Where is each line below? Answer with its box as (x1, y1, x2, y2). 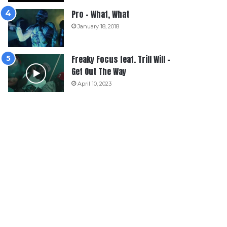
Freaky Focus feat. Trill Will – (71, 53, 171, 65)
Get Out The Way (71, 65, 127, 78)
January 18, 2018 (78, 23, 120, 30)
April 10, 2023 (78, 80, 112, 87)
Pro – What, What (71, 8, 130, 20)
